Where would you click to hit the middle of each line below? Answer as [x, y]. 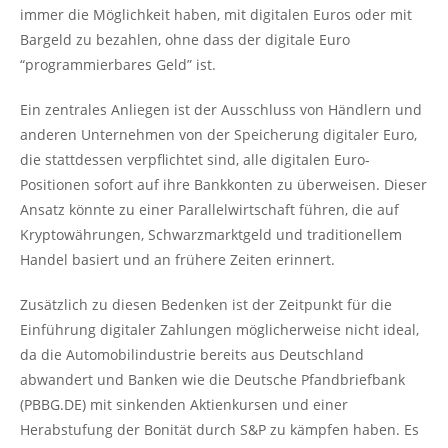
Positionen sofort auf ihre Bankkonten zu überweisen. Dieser [223, 184]
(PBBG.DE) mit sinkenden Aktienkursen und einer [184, 404]
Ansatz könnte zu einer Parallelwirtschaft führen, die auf [209, 209]
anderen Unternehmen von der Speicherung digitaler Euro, [218, 134]
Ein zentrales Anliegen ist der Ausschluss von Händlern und [221, 109]
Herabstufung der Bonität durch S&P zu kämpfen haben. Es [219, 429]
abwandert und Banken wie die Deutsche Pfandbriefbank [212, 379]
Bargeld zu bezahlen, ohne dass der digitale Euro [185, 39]
